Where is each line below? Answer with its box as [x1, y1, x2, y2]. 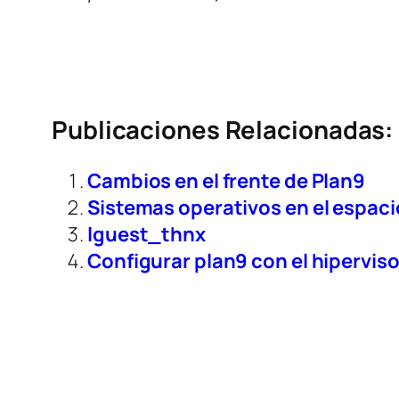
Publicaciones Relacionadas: [52, 113, 394, 147]
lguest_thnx [87, 221, 206, 248]
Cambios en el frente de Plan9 [87, 167, 366, 195]
